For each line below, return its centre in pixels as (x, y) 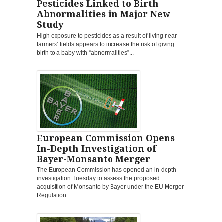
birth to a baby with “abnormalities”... (85, 52)
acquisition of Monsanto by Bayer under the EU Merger (110, 187)
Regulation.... (55, 195)
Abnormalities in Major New (103, 14)
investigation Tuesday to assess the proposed (98, 178)
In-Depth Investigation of (96, 148)
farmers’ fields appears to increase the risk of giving (106, 44)
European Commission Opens (106, 138)
